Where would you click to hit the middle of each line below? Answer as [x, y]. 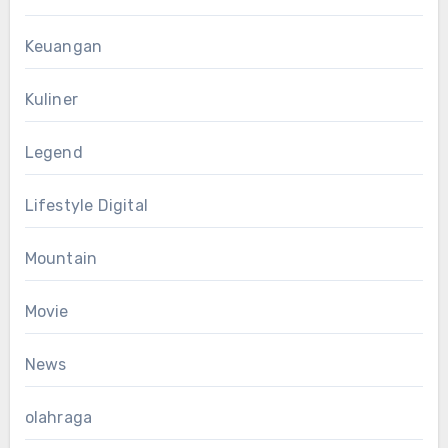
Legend [53, 153]
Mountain [61, 259]
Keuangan [63, 47]
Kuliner [51, 100]
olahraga [58, 418]
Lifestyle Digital [86, 206]
